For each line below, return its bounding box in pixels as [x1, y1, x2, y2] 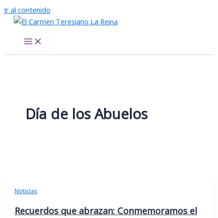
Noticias [14, 186, 37, 196]
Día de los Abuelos [25, 104, 147, 124]
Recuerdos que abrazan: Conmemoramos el [14, 205, 197, 217]
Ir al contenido [4, 5, 51, 15]
